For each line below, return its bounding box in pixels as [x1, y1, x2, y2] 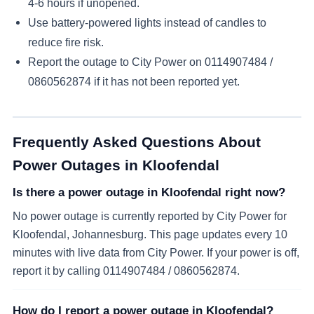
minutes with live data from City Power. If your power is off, [13, 245, 299, 259]
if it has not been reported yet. [90, 75, 240, 88]
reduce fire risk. [27, 36, 104, 49]
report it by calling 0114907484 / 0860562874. [13, 264, 240, 277]
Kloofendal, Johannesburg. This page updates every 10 [13, 227, 287, 240]
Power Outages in [13, 157, 142, 174]
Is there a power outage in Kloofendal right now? [13, 186, 285, 200]
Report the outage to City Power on [27, 55, 205, 69]
